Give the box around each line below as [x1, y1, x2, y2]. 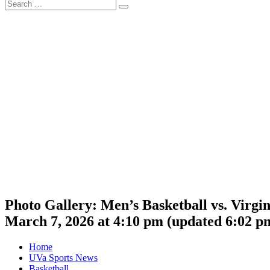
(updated [163, 213, 225, 229]
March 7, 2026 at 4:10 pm [5, 213, 163, 229]
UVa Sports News [29, 252, 98, 263]
